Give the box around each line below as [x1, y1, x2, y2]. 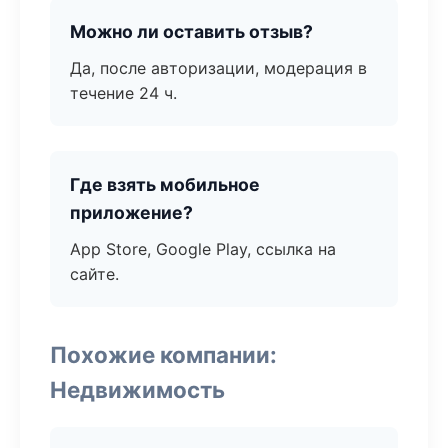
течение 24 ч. [70, 83, 177, 103]
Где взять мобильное [70, 174, 260, 195]
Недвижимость [50, 376, 225, 403]
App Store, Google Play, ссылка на [70, 239, 336, 259]
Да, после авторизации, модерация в [70, 58, 367, 78]
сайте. [70, 264, 119, 284]
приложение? [70, 202, 193, 223]
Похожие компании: [50, 341, 277, 368]
